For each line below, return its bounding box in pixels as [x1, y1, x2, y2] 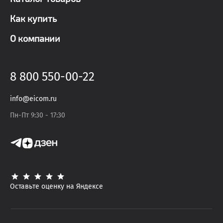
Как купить [10, 13, 57, 24]
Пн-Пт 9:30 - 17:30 [10, 111, 65, 119]
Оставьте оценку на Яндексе [10, 182, 103, 191]
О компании [10, 33, 60, 44]
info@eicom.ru [10, 95, 57, 103]
